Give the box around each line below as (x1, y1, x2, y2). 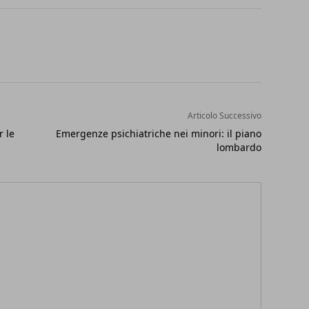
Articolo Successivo (187, 110, 261, 122)
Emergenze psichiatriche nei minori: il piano (55, 127, 261, 141)
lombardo (216, 141, 261, 154)
